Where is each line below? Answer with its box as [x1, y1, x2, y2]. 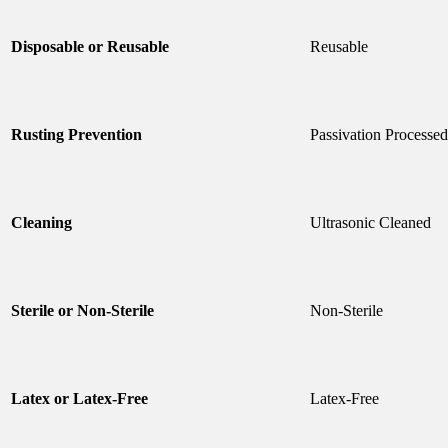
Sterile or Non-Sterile [11, 302, 154, 320]
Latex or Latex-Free [11, 390, 148, 408]
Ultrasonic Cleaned [310, 214, 431, 232]
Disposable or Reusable [11, 38, 169, 56]
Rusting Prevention [11, 126, 142, 144]
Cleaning [11, 214, 72, 232]
